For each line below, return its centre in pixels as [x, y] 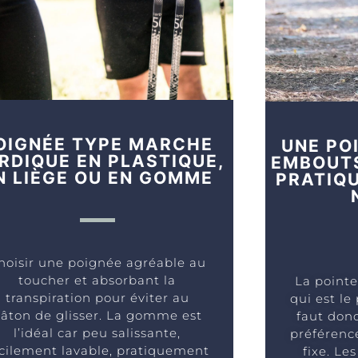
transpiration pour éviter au [97, 297]
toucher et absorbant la [97, 280]
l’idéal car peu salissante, [97, 332]
